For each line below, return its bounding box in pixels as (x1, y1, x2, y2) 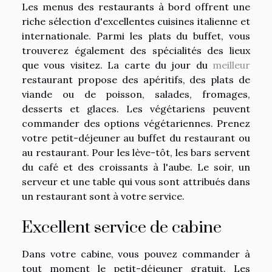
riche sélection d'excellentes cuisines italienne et (22, 15, 250, 27)
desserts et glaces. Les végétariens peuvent (22, 102, 250, 115)
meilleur (212, 58, 250, 71)
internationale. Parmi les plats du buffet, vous (22, 29, 250, 42)
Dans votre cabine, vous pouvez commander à (22, 248, 250, 260)
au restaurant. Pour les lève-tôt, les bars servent (22, 146, 250, 158)
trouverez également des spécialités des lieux (22, 44, 250, 56)
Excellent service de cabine (22, 217, 222, 238)
